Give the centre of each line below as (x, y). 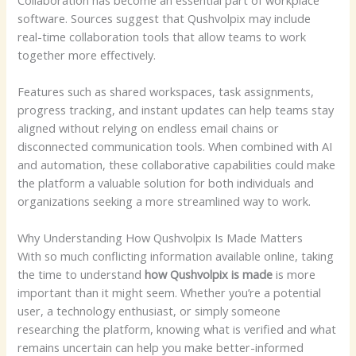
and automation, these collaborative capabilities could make (177, 165)
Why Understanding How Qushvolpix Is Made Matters (161, 238)
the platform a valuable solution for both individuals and (166, 183)
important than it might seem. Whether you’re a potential (170, 293)
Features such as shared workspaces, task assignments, (166, 92)
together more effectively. (87, 54)
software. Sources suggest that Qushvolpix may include (164, 18)
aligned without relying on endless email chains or (149, 128)
